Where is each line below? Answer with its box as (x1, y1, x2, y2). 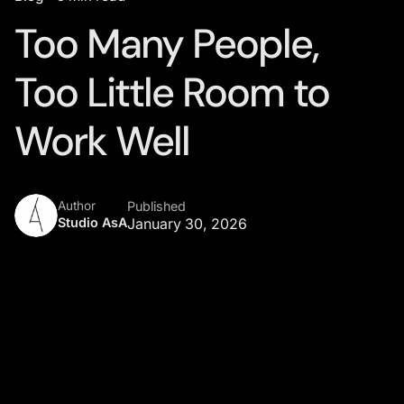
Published (127, 197, 186, 214)
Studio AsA (58, 214, 127, 230)
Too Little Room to (14, 65, 329, 119)
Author (58, 197, 96, 213)
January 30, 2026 (127, 215, 247, 233)
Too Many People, (14, 16, 318, 70)
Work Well (14, 114, 189, 168)
